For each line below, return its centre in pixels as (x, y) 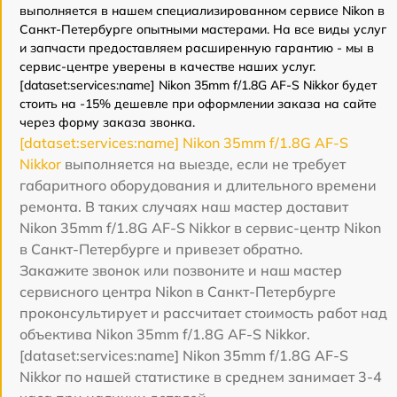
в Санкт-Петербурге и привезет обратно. (161, 249)
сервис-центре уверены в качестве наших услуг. (167, 66)
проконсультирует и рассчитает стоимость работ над (203, 313)
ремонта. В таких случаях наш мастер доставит (184, 206)
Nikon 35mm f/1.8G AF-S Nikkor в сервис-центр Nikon (200, 228)
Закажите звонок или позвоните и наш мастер (181, 270)
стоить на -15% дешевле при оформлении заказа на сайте (198, 104)
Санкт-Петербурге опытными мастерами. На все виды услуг (203, 29)
